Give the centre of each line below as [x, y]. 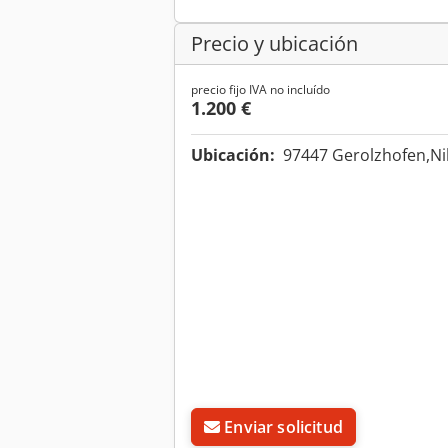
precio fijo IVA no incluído [260, 90]
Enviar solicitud [283, 427]
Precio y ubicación [274, 44]
